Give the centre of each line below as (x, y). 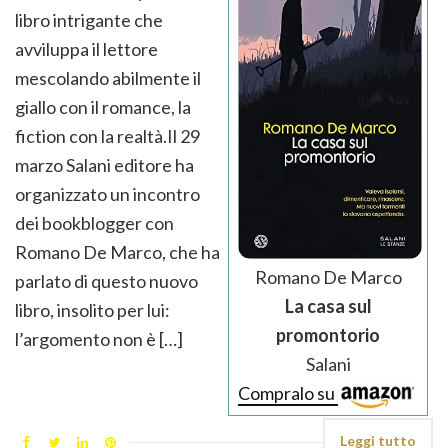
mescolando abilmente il (108, 77)
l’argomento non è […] (99, 338)
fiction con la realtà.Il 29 (107, 135)
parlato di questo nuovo (106, 280)
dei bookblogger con (94, 222)
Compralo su (288, 393)
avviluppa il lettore (86, 48)
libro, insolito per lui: (92, 309)
